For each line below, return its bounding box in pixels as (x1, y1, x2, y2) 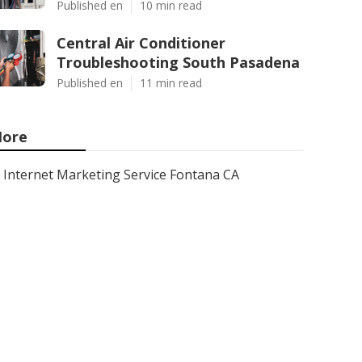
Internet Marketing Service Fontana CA (3, 166, 239, 183)
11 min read (140, 75, 202, 90)
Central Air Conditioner (57, 33, 225, 53)
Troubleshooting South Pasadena (57, 53, 300, 72)
